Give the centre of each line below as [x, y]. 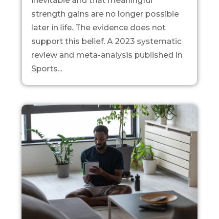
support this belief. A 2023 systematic [106, 41]
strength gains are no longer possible [105, 14]
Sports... [46, 68]
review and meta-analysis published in [107, 55]
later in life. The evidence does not [98, 27]
